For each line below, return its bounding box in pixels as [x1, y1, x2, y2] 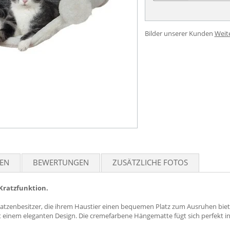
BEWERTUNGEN [33, 157, 89, 167]
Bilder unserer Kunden [144, 29, 213, 38]
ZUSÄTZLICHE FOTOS [112, 157, 188, 167]
